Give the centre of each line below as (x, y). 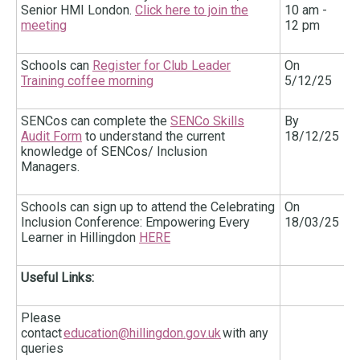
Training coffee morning (87, 81)
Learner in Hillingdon (80, 238)
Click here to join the (192, 10)
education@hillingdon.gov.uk (142, 333)
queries (44, 349)
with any (245, 333)
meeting (44, 26)
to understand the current (153, 137)
